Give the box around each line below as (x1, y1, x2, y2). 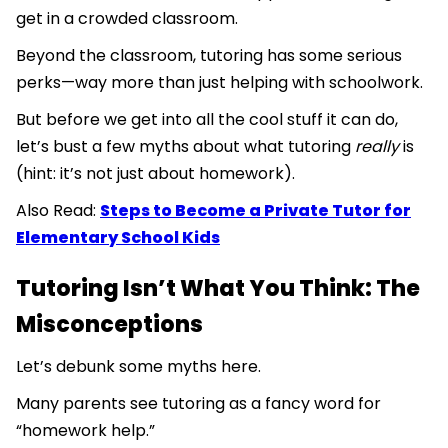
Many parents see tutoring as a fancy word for (16, 392, 381, 416)
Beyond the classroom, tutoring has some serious (16, 44, 402, 68)
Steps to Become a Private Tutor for (100, 199, 411, 223)
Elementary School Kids (16, 226, 220, 250)
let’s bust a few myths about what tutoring (16, 135, 355, 159)
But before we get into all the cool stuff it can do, (16, 108, 398, 132)
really (355, 135, 399, 159)
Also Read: (16, 199, 100, 223)
